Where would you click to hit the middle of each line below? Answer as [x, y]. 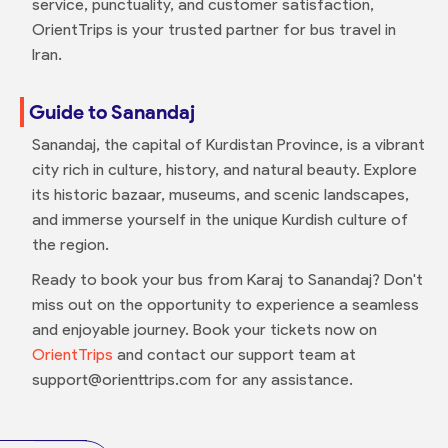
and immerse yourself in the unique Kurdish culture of [219, 219]
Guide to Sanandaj [111, 111]
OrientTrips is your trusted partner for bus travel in [213, 29]
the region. [70, 244]
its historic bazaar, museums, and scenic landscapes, [220, 194]
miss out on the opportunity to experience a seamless [225, 304]
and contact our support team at [234, 354]
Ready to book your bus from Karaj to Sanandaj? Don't [227, 279]
